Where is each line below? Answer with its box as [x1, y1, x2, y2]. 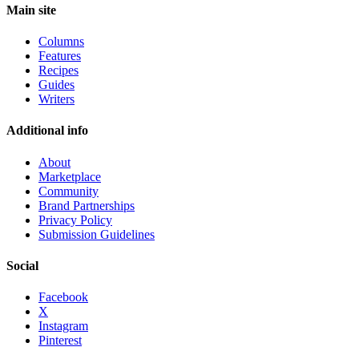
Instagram [38, 319, 88, 333]
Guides [38, 78, 75, 91]
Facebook [38, 290, 88, 305]
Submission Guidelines [38, 227, 155, 241]
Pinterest [38, 333, 82, 348]
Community [38, 184, 99, 198]
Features [38, 49, 81, 63]
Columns [38, 34, 84, 48]
